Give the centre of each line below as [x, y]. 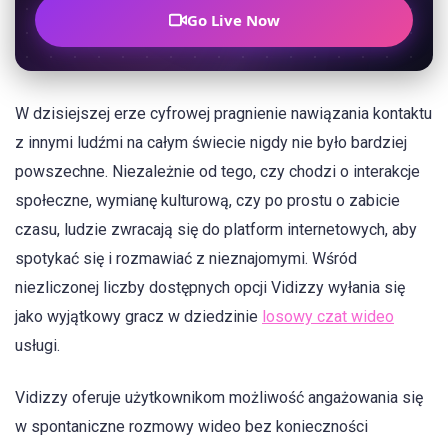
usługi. [37, 345]
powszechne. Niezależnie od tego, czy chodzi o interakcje [217, 171]
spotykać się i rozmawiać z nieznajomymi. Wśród [186, 258]
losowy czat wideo [328, 316]
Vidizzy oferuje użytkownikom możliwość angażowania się [219, 398]
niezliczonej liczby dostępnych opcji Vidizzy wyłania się [210, 287]
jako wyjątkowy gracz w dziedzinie [138, 316]
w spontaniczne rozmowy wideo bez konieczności [191, 427]
